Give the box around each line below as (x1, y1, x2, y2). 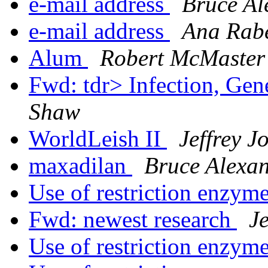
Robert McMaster (100, 45, 265, 71)
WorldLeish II (29, 126, 167, 152)
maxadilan (29, 153, 132, 179)
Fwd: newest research (29, 206, 237, 233)
